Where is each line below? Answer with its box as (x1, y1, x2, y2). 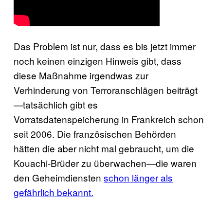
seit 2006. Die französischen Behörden (14, 127, 176, 140)
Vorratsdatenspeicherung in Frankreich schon (14, 112, 204, 126)
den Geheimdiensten (14, 170, 104, 184)
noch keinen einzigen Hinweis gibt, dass (14, 54, 182, 67)
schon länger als (104, 170, 173, 184)
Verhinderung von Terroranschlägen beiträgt (14, 83, 198, 96)
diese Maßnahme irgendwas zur (14, 68, 148, 82)
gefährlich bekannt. (14, 185, 93, 199)
